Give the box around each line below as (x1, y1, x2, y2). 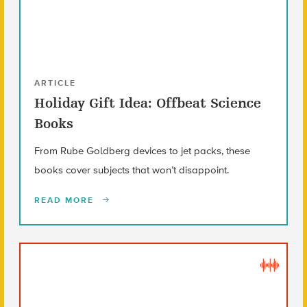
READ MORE (34, 195, 97, 205)
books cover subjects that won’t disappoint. (34, 163, 229, 176)
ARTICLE (34, 77, 76, 88)
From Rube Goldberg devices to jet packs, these (34, 144, 250, 157)
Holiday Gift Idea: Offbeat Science (34, 95, 261, 111)
